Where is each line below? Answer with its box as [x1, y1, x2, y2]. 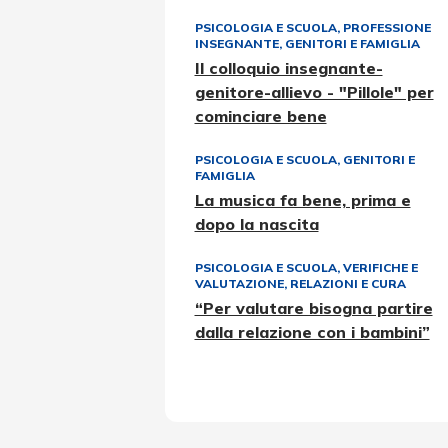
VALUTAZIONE [194, 276, 284, 291]
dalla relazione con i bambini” [194, 322, 430, 342]
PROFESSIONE [342, 20, 431, 35]
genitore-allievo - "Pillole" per [194, 82, 434, 102]
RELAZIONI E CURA [289, 276, 406, 291]
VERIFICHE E [342, 260, 418, 275]
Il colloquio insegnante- [194, 58, 383, 78]
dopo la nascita [194, 214, 319, 234]
